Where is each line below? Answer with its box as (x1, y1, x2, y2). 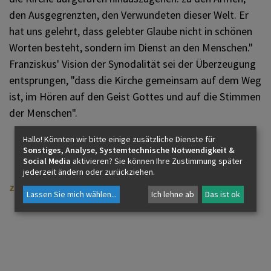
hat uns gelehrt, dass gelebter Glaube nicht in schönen (9, 24, 252, 38)
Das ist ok (205, 189, 241, 200)
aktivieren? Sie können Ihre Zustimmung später (71, 155, 243, 166)
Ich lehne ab (151, 189, 195, 200)
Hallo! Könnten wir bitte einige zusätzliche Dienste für (23, 133, 215, 145)
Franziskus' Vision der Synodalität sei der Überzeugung (9, 57, 256, 71)
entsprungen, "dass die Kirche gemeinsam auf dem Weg (9, 73, 261, 87)
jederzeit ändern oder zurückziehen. (23, 166, 155, 177)
